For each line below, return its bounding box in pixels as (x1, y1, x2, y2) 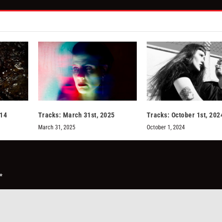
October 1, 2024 (146, 123, 185, 131)
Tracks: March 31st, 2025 (38, 111, 115, 119)
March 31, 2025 (38, 123, 75, 131)
